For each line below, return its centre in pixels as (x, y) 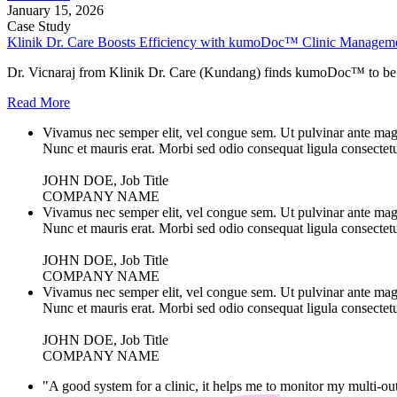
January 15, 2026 (55, 10)
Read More (39, 102)
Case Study (39, 26)
